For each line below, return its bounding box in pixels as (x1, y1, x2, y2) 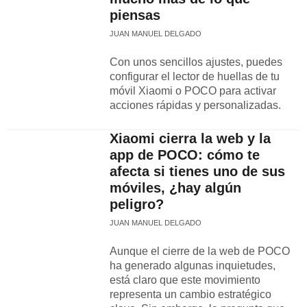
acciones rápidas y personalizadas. (110, 99, 284, 111)
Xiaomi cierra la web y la (110, 131, 271, 146)
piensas (110, 8, 160, 23)
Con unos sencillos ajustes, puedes (110, 56, 282, 68)
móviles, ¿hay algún (110, 180, 241, 195)
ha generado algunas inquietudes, (110, 260, 275, 271)
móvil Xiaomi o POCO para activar (110, 85, 276, 97)
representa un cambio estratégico (110, 288, 271, 300)
